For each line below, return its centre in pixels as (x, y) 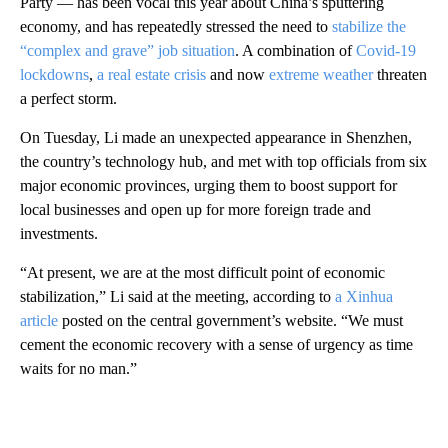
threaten (400, 74)
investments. (59, 233)
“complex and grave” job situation (127, 50)
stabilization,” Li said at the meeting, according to (177, 296)
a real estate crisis (151, 74)
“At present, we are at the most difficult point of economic (202, 272)
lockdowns (54, 74)
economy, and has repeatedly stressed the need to (176, 26)
